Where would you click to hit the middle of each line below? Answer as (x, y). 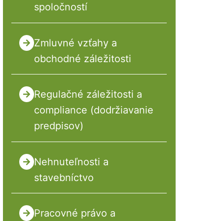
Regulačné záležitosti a (88, 94)
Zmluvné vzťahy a (75, 43)
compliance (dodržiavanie (93, 110)
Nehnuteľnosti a (71, 162)
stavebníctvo (64, 177)
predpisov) (58, 126)
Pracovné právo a (74, 213)
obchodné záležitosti (82, 58)
